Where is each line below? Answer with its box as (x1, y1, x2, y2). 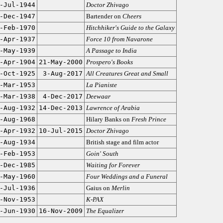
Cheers (122, 12, 141, 20)
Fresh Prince (131, 115, 166, 123)
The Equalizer (86, 207, 124, 215)
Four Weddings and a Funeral (86, 173, 168, 180)
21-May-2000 (38, 58, 83, 66)
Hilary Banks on (86, 115, 131, 123)
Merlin (111, 184, 130, 192)
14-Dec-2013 (38, 104, 83, 111)
